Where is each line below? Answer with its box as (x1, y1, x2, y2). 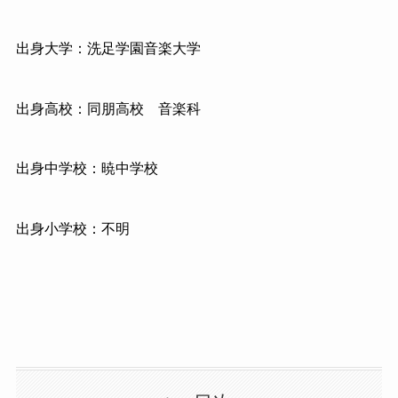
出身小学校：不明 (15, 221, 130, 237)
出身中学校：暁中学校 (15, 161, 158, 177)
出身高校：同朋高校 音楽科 (15, 100, 201, 116)
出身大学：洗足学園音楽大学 (15, 40, 201, 56)
